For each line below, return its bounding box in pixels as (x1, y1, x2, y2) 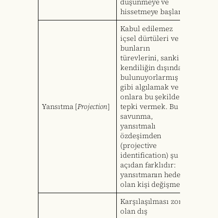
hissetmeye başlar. (120, 7, 183, 17)
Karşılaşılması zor (120, 197, 182, 207)
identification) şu (120, 150, 178, 161)
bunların (120, 43, 150, 54)
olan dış (120, 206, 147, 217)
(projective (120, 141, 157, 151)
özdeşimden (120, 131, 162, 141)
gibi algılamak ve (120, 82, 179, 92)
